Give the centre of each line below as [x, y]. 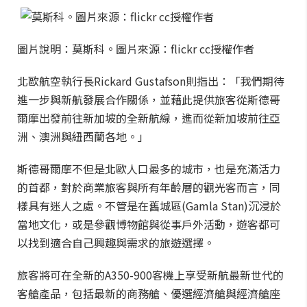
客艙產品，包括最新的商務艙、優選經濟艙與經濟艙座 [149, 293]
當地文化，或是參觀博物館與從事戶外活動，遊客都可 [149, 224]
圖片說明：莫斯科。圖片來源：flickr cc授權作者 [136, 49]
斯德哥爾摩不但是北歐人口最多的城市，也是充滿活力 [149, 169]
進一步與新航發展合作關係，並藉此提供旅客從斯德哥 [149, 99]
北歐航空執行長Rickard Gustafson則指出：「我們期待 [151, 81]
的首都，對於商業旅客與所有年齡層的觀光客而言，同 [149, 187]
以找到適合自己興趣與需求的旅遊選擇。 [116, 243]
